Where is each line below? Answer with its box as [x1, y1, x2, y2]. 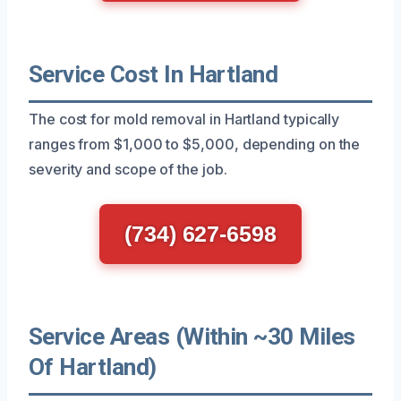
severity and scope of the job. [29, 159, 227, 178]
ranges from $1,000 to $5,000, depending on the [29, 134, 361, 153]
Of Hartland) [29, 353, 157, 380]
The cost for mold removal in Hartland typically [29, 109, 340, 128]
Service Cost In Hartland [29, 60, 278, 88]
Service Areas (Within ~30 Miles [29, 322, 355, 350]
